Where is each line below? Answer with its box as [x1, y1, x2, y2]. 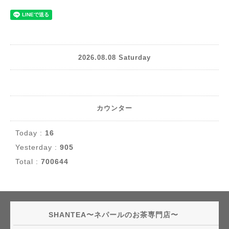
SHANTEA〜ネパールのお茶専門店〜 [48, 211, 181, 219]
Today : [15, 129, 45, 137]
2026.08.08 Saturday [78, 53, 151, 61]
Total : [15, 157, 41, 166]
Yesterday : [15, 143, 60, 151]
